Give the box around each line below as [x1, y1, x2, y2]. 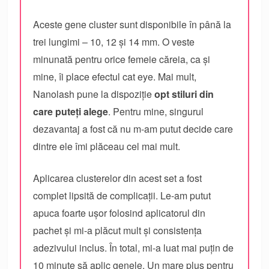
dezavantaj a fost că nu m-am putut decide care [33, 121, 234, 136]
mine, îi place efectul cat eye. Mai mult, [33, 69, 197, 83]
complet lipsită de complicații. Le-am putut [33, 188, 211, 202]
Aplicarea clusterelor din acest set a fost [33, 171, 202, 185]
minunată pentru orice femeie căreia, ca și [33, 52, 211, 66]
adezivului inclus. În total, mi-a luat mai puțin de [33, 240, 234, 255]
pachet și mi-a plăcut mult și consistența [33, 223, 202, 237]
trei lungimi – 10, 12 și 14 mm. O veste [33, 34, 195, 49]
